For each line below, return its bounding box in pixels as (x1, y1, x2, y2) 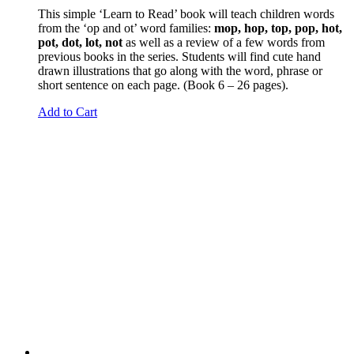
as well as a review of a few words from (122, 35, 325, 49)
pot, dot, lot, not (38, 35, 122, 49)
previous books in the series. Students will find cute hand (38, 49, 321, 63)
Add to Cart (38, 104, 97, 119)
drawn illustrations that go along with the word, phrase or (38, 63, 322, 77)
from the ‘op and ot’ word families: (38, 21, 211, 35)
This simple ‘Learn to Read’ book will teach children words (38, 6, 334, 21)
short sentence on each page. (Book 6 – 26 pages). (38, 77, 288, 92)
